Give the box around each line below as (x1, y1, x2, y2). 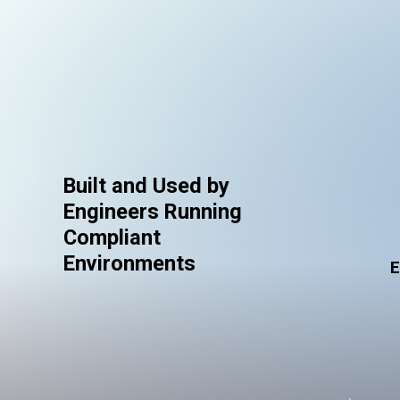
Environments (63, 251, 196, 277)
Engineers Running (63, 199, 242, 225)
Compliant (63, 225, 161, 251)
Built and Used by (63, 173, 229, 199)
